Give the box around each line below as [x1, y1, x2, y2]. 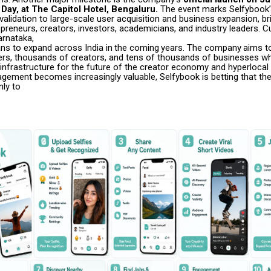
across [54, 42, 82, 53]
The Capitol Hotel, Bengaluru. [31, 3, 160, 15]
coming [129, 42, 159, 53]
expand [24, 42, 53, 53]
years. [161, 42, 185, 53]
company [204, 42, 241, 53]
